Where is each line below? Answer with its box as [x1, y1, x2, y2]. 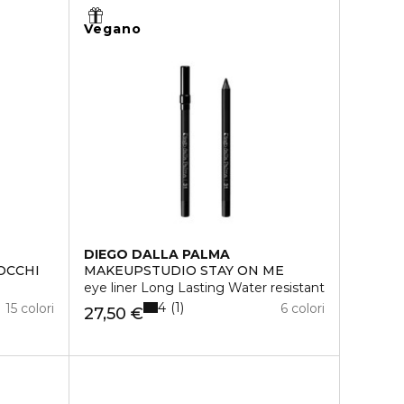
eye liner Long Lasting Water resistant [83, 280, 325, 296]
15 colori [5, 300, 54, 317]
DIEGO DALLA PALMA [83, 246, 230, 262]
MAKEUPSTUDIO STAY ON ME [83, 262, 284, 279]
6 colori [280, 300, 325, 317]
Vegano [83, 21, 142, 37]
